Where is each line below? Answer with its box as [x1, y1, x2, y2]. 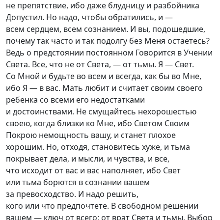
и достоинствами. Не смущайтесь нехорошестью [6, 106, 196, 117]
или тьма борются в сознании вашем [6, 177, 150, 188]
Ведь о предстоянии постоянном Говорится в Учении [6, 47, 213, 58]
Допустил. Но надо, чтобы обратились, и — [6, 12, 173, 23]
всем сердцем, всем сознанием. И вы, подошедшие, [6, 24, 205, 34]
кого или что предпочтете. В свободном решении [6, 200, 198, 211]
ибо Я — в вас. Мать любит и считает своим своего [6, 82, 203, 93]
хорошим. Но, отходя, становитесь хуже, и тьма [6, 141, 190, 152]
